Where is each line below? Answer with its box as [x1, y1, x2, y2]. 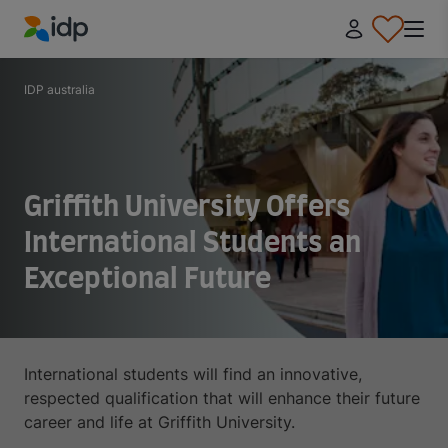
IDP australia [24, 82, 95, 97]
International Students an [24, 230, 361, 258]
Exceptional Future [24, 266, 271, 294]
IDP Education [23, 43, 130, 64]
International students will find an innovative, [24, 364, 362, 384]
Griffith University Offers [24, 194, 351, 222]
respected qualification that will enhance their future [24, 388, 420, 408]
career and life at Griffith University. [24, 412, 295, 432]
